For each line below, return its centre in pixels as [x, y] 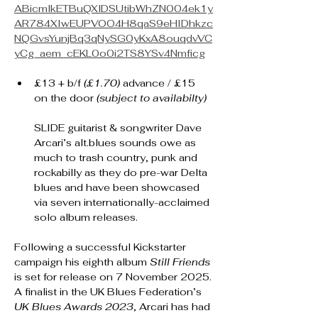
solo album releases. [86, 217]
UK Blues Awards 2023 [74, 306]
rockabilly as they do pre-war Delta [122, 172]
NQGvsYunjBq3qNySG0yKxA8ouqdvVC [113, 38]
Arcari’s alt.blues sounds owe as [116, 142]
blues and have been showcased [118, 187]
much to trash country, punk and [117, 157]
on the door [65, 98]
